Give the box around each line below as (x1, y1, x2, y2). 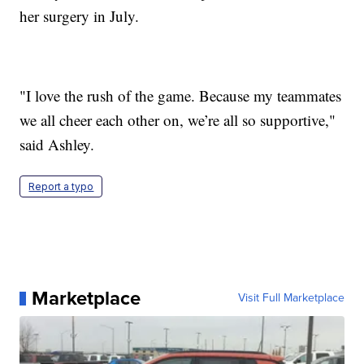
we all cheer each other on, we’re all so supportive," (19, 110, 336, 131)
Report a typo (28, 180, 94, 193)
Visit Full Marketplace (237, 289, 344, 307)
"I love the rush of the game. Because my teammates (19, 85, 342, 106)
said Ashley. (19, 134, 95, 155)
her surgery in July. (19, 6, 140, 27)
